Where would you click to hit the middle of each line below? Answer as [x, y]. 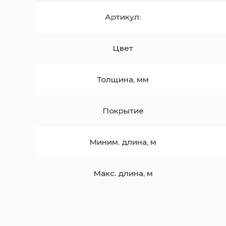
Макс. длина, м [123, 173]
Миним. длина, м [123, 142]
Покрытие [123, 110]
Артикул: [123, 17]
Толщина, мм [123, 79]
